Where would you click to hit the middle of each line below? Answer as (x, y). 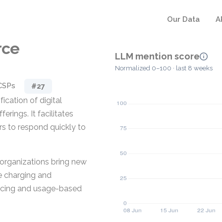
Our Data (183, 19)
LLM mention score (157, 56)
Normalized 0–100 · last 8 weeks (164, 68)
